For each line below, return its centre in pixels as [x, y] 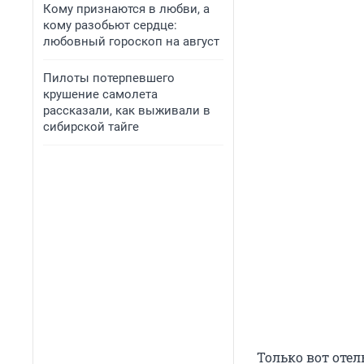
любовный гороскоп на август [131, 41]
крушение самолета [100, 94]
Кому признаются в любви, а [126, 9]
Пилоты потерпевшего [109, 78]
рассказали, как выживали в [127, 110]
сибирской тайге [91, 127]
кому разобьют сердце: [110, 25]
